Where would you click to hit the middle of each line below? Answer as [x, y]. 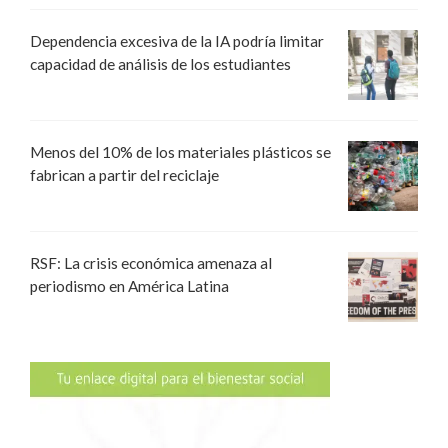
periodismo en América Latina [129, 285]
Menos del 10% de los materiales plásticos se [180, 151]
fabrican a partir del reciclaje [124, 174]
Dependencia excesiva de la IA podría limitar [177, 40]
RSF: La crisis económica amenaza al [151, 262]
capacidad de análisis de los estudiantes [160, 63]
